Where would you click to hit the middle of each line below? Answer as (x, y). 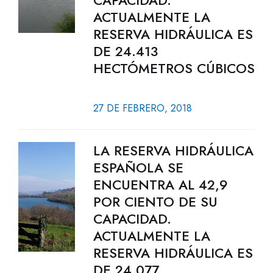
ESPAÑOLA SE (138, 168)
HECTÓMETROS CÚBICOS (174, 68)
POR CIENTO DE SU (155, 202)
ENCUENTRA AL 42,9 (160, 185)
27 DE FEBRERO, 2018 (142, 108)
